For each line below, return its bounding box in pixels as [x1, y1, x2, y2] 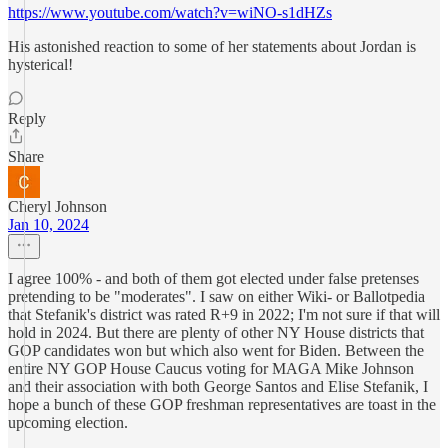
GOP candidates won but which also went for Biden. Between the [8, 342, 424, 359]
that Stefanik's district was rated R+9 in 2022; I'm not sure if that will [8, 306, 440, 323]
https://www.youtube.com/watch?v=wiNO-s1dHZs [8, 4, 332, 21]
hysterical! [8, 56, 73, 73]
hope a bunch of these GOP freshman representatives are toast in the [8, 396, 436, 413]
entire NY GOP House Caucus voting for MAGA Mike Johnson [8, 360, 414, 377]
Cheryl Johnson [8, 198, 107, 215]
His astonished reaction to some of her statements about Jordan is [8, 38, 416, 55]
